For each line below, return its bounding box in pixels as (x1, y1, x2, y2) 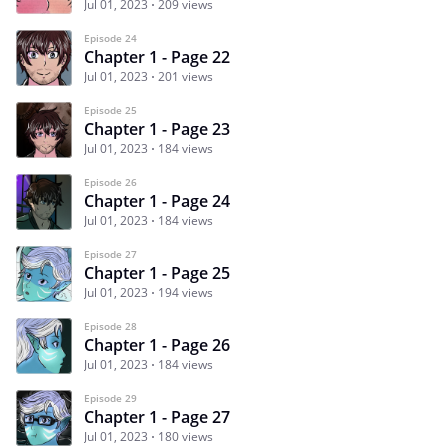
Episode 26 (84, 174, 137, 189)
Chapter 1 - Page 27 (84, 405, 230, 428)
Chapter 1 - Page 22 (84, 45, 230, 68)
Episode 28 (84, 318, 137, 333)
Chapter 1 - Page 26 (84, 333, 230, 356)
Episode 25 (84, 102, 137, 117)
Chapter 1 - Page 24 (84, 189, 230, 212)
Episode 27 (84, 246, 137, 261)
